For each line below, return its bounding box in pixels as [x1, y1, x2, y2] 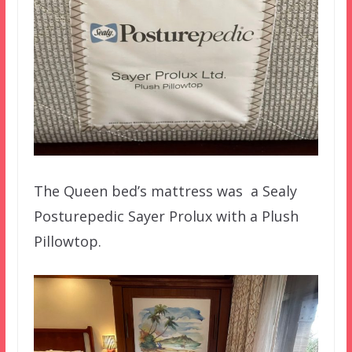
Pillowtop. [33, 232, 101, 251]
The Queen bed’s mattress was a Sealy [33, 181, 297, 201]
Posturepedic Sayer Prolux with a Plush [33, 207, 299, 226]
